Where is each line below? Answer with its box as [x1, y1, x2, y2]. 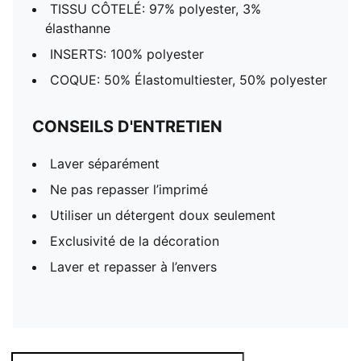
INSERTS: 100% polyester [50, 46, 204, 62]
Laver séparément [50, 156, 160, 172]
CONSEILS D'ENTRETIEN [32, 117, 222, 136]
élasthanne [45, 20, 110, 36]
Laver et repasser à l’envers [50, 259, 217, 275]
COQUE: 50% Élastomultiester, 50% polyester [50, 72, 327, 88]
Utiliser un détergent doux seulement [50, 207, 276, 223]
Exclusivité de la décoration [50, 233, 219, 249]
